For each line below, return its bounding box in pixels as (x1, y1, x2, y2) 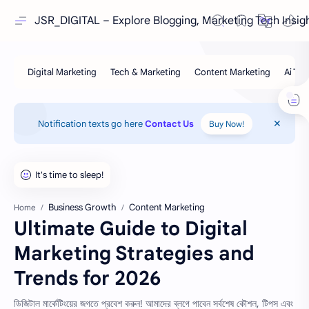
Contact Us (145, 117, 194, 130)
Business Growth (48, 201, 117, 213)
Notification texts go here (38, 117, 145, 130)
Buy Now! (209, 118, 244, 129)
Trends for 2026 (14, 266, 161, 290)
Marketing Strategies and (14, 241, 255, 266)
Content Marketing (129, 201, 205, 213)
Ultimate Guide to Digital (14, 217, 248, 241)
